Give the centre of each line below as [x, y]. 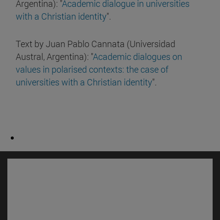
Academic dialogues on [137, 56]
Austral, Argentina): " [54, 56]
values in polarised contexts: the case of [92, 69]
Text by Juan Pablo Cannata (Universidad [96, 43]
